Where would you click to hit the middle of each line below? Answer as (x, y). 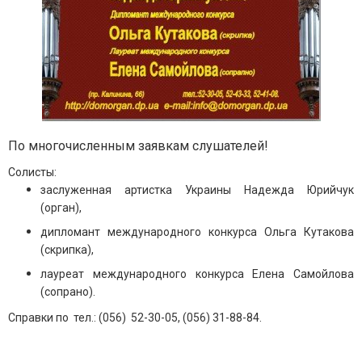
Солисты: (32, 172)
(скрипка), (68, 250)
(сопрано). (68, 292)
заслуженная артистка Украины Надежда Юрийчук (197, 190)
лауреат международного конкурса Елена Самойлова (197, 274)
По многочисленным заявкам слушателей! (138, 146)
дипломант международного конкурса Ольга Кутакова (197, 232)
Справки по (40, 318)
